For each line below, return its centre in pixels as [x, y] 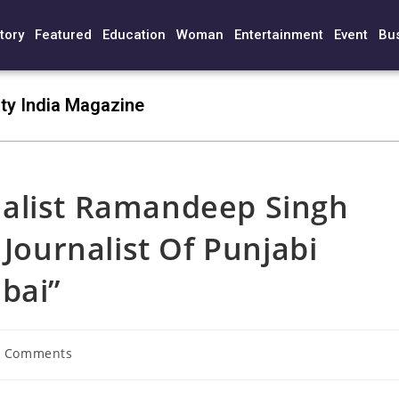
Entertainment [278, 34]
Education [134, 34]
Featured [63, 34]
